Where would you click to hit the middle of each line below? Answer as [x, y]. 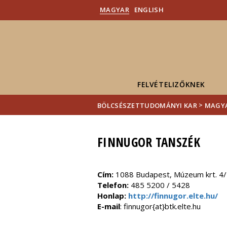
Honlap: [113, 196]
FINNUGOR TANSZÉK [149, 142]
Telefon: [114, 185]
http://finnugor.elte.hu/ [173, 196]
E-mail [109, 206]
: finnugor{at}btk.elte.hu [160, 206]
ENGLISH [149, 10]
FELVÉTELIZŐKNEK [171, 84]
